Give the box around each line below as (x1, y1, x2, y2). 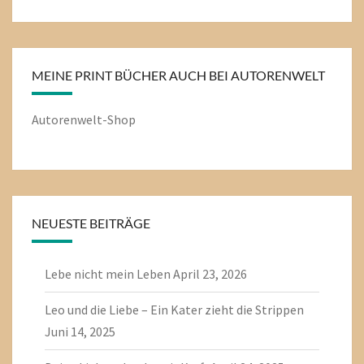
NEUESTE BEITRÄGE (32, 215, 150, 231)
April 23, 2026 (173, 266, 247, 282)
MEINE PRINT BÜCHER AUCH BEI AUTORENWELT (32, 67, 325, 83)
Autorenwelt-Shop (32, 111, 136, 128)
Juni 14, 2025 (45, 323, 115, 340)
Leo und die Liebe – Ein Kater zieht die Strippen (45, 301, 304, 318)
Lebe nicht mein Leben (45, 266, 171, 282)
